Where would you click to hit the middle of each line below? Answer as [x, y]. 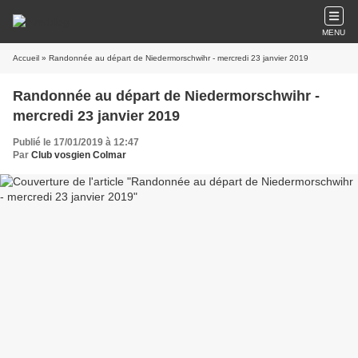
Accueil [26, 58]
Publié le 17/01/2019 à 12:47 [76, 142]
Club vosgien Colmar [79, 155]
